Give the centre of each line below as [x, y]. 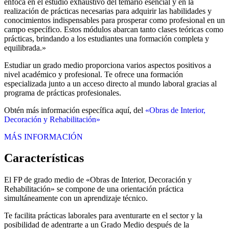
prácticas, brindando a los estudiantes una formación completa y [107, 38]
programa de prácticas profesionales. [63, 93]
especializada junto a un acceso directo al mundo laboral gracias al [110, 83]
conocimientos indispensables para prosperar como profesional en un [114, 20]
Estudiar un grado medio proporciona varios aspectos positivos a [108, 65]
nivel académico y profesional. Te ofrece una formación [94, 74]
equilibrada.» [25, 48]
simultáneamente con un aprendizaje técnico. [76, 198]
